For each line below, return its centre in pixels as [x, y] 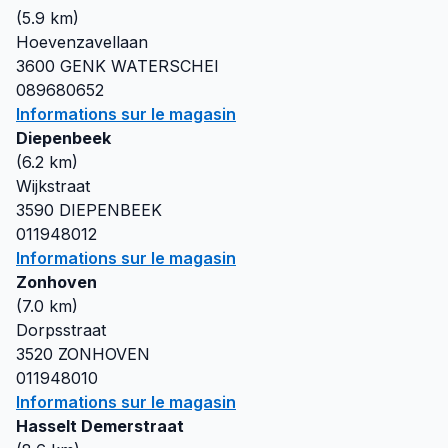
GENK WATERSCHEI [139, 66]
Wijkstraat [53, 186]
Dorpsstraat [61, 330]
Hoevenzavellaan [82, 42]
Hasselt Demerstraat [100, 426]
